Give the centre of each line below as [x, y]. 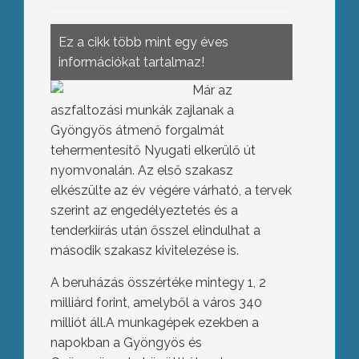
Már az [212, 90]
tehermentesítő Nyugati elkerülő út [153, 150]
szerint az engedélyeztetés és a [144, 210]
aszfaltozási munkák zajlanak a [142, 110]
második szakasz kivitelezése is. [144, 250]
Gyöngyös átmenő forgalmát [137, 130]
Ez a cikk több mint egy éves [143, 42]
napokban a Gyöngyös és [126, 343]
